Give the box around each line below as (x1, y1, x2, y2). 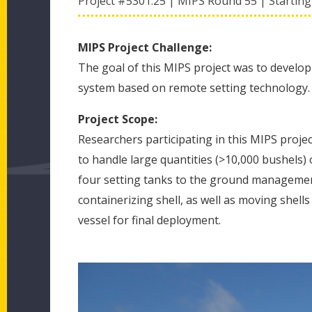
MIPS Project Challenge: (78, 40, 212, 55)
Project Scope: (78, 111, 157, 127)
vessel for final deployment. (78, 212, 221, 228)
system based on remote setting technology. (78, 80, 310, 95)
